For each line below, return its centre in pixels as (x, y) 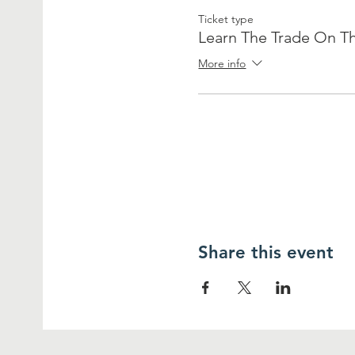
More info (222, 63)
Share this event (266, 252)
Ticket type (226, 19)
